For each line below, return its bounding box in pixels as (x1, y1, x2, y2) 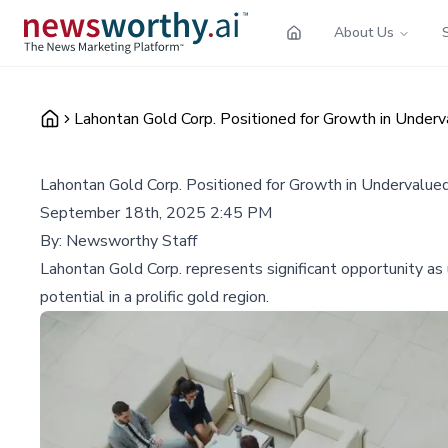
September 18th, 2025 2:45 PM (40, 201, 272, 224)
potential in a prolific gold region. (40, 285, 269, 308)
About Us (334, 22, 394, 42)
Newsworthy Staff (66, 229, 197, 252)
